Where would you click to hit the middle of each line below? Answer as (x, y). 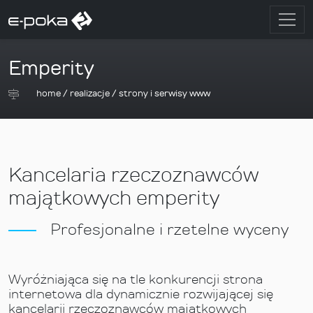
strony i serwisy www (165, 93)
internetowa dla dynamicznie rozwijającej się (141, 294)
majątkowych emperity (114, 198)
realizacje (90, 93)
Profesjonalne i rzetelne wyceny (169, 229)
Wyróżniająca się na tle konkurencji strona (136, 279)
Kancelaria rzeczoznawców (133, 175)
